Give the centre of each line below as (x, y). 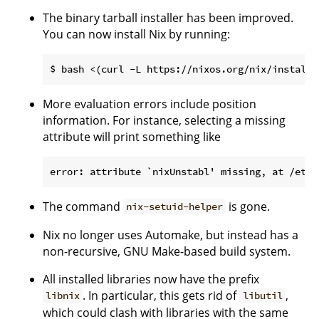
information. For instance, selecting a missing (164, 120)
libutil (262, 296)
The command (83, 206)
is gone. (248, 206)
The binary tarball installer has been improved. (168, 17)
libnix (63, 296)
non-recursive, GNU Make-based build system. (167, 251)
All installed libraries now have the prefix (151, 279)
